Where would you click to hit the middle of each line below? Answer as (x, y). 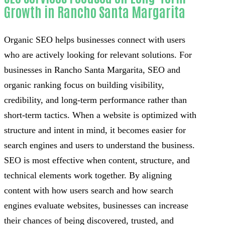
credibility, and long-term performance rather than (95, 100)
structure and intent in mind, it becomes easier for (95, 130)
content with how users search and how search (89, 190)
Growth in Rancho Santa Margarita (95, 11)
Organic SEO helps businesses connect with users (95, 39)
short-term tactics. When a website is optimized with (100, 115)
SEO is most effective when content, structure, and (97, 160)
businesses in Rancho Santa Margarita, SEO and (92, 70)
